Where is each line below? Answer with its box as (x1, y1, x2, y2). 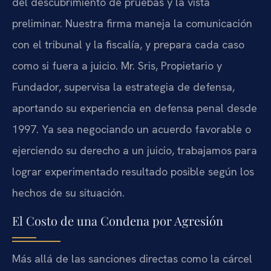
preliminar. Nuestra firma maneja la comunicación (12, 16, 252, 31)
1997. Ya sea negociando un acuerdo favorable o (12, 122, 251, 137)
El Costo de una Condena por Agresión (12, 212, 223, 229)
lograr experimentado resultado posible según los (12, 165, 254, 179)
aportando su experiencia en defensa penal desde (12, 101, 257, 116)
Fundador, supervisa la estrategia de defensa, (12, 80, 235, 94)
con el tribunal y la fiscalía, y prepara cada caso (12, 38, 244, 52)
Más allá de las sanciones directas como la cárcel (12, 251, 252, 266)
